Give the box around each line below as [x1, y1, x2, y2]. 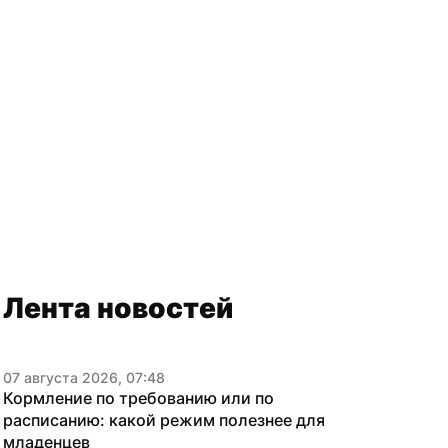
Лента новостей [3, 291, 233, 325]
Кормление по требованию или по [3, 388, 274, 408]
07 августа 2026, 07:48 [3, 369, 165, 386]
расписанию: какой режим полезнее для [3, 410, 325, 430]
